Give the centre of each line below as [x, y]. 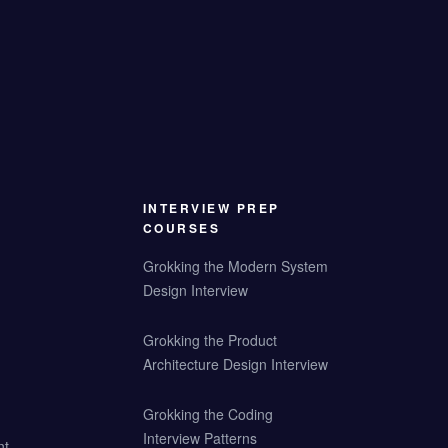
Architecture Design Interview [235, 364]
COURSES [181, 228]
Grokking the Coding [207, 414]
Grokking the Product [209, 340]
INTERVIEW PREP [211, 208]
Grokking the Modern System [235, 266]
